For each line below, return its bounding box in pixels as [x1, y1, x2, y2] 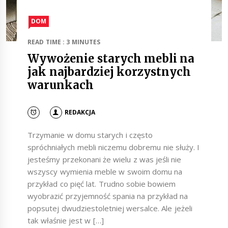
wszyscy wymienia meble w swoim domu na [27, 166, 183, 177]
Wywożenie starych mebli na [27, 51, 195, 66]
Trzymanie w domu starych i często [27, 130, 153, 140]
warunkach [27, 78, 94, 93]
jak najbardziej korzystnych [27, 65, 191, 79]
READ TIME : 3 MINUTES [27, 38, 100, 47]
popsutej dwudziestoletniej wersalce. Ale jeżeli [27, 203, 192, 214]
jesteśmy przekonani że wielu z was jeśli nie [27, 154, 182, 165]
